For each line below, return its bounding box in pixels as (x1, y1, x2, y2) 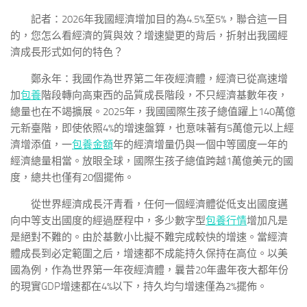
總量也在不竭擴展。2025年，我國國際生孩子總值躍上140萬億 (10, 106, 295, 118)
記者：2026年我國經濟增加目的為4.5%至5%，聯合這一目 (31, 13, 288, 25)
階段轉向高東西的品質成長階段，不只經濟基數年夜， (41, 89, 288, 101)
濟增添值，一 (10, 138, 72, 151)
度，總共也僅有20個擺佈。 (10, 171, 134, 184)
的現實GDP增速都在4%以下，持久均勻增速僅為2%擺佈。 (10, 280, 267, 293)
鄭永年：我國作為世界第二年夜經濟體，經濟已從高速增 (31, 73, 288, 85)
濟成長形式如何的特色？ (10, 46, 123, 58)
